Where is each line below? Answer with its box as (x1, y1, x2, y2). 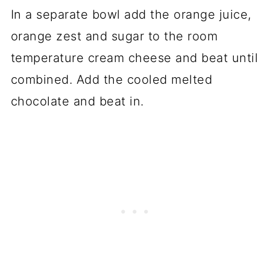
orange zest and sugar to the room (10, 29, 218, 44)
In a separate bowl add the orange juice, (10, 7, 251, 22)
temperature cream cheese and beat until (10, 51, 259, 66)
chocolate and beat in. (10, 94, 144, 109)
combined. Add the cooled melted (10, 72, 213, 87)
